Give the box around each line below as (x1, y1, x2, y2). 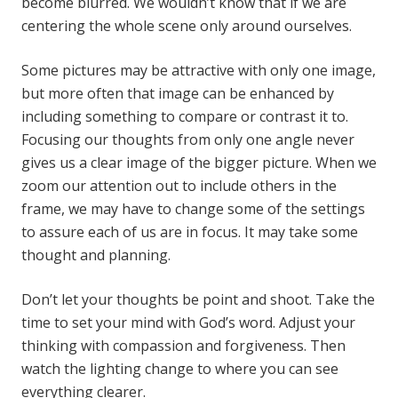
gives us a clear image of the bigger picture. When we (21, 153, 377, 172)
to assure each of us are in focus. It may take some (21, 222, 358, 242)
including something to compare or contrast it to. (21, 107, 348, 126)
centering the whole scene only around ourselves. (21, 16, 352, 36)
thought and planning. (21, 245, 171, 265)
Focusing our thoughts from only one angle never (21, 130, 354, 149)
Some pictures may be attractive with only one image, (21, 60, 376, 80)
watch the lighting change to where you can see (21, 359, 338, 378)
